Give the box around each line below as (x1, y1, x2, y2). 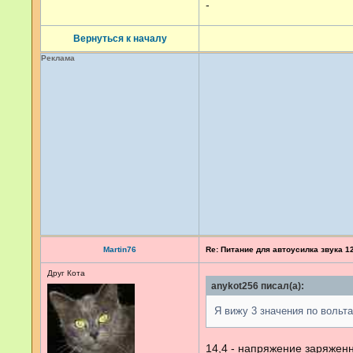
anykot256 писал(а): (211, 281, 304, 292)
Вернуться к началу (72, 33, 167, 44)
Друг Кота (47, 269, 85, 277)
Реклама (41, 54, 75, 62)
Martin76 (103, 245, 136, 254)
